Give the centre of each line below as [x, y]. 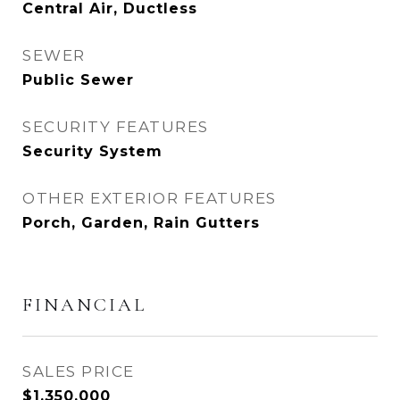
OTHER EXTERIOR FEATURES [150, 198]
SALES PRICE [79, 371]
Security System [92, 151]
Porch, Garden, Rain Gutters [141, 223]
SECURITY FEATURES [116, 127]
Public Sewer [78, 80]
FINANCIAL [84, 305]
